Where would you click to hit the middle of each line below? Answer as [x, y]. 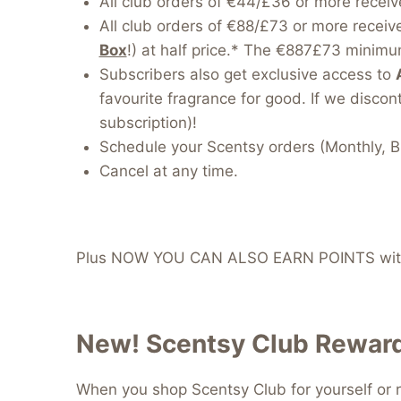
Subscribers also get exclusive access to [247, 75]
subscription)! [148, 123]
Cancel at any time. [168, 171]
